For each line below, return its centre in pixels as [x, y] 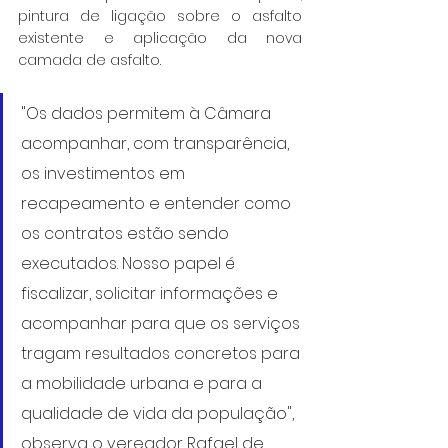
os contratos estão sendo [127, 233]
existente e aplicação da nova [160, 37]
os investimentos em [105, 173]
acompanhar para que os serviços [162, 323]
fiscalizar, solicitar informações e [151, 293]
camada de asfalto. [89, 59]
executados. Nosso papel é [130, 263]
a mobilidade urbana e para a [143, 383]
